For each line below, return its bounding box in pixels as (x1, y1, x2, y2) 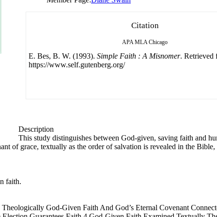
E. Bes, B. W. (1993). (29, 51, 97, 60)
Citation (131, 20, 159, 30)
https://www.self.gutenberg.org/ (29, 60, 125, 69)
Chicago (149, 38, 168, 46)
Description (18, 124, 54, 133)
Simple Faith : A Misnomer (97, 51, 180, 60)
